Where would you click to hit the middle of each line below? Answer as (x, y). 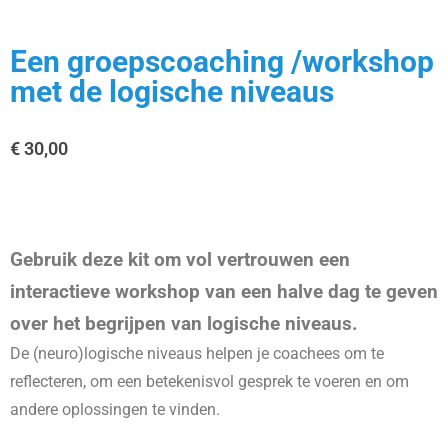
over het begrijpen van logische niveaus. (184, 323)
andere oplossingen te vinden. (115, 409)
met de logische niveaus (172, 91)
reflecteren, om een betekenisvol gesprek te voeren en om (209, 381)
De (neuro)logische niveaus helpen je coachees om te (197, 353)
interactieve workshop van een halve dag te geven (224, 291)
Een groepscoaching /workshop (222, 61)
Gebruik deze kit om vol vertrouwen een (180, 259)
